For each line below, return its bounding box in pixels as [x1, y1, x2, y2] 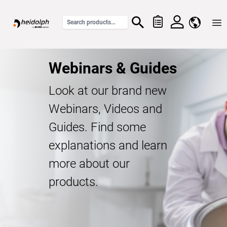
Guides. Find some [49, 120, 146, 134]
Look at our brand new [49, 84, 167, 98]
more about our [49, 157, 130, 171]
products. [49, 175, 98, 189]
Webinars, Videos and [49, 102, 162, 116]
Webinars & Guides [49, 59, 177, 77]
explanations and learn [49, 138, 167, 153]
